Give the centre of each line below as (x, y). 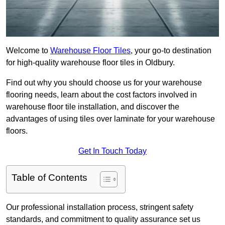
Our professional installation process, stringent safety (100, 207)
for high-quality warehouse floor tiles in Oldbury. (90, 63)
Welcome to (28, 51)
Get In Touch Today (113, 151)
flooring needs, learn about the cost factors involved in (101, 95)
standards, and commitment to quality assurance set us (103, 219)
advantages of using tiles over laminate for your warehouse (110, 119)
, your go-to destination (171, 51)
